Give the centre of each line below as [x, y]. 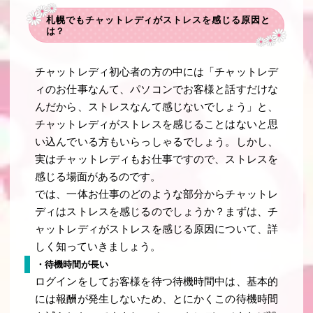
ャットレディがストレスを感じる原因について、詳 [156, 229]
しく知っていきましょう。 [98, 246]
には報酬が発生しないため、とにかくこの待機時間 [156, 299]
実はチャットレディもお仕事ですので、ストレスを [156, 159]
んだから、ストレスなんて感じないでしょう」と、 [156, 107]
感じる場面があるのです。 [98, 176]
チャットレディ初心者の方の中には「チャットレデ [156, 72]
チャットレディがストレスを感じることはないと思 [156, 124]
